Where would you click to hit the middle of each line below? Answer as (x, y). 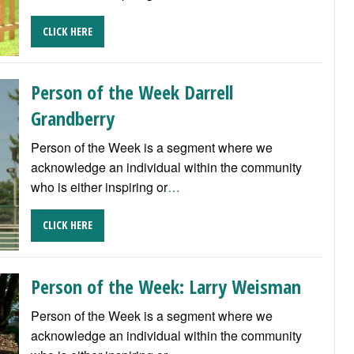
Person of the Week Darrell (132, 92)
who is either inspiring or (99, 187)
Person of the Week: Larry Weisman (166, 286)
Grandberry (72, 119)
